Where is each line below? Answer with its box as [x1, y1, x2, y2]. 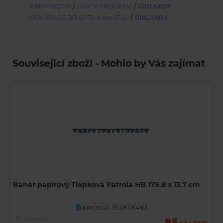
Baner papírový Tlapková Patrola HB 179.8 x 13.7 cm [13, 180, 200, 190]
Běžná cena [15, 215, 47, 222]
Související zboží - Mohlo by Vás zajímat [12, 58, 205, 70]
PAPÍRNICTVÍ [30, 2, 71, 10]
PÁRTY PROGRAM [77, 2, 132, 10]
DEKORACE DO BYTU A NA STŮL [30, 14, 128, 22]
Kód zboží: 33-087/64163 [81, 204, 147, 212]
